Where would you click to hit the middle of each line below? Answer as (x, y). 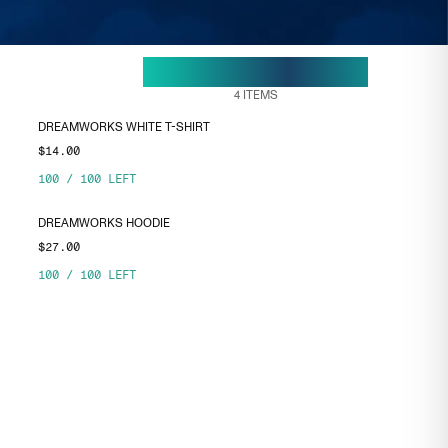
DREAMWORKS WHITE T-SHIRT (124, 127)
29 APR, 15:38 (293, 72)
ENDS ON (178, 75)
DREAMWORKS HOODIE (104, 223)
